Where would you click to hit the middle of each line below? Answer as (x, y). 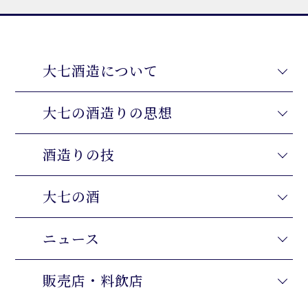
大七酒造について (101, 70)
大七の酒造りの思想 (108, 112)
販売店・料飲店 (93, 280)
